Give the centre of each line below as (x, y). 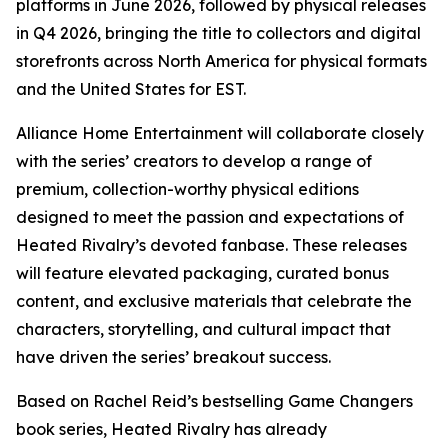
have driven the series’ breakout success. (173, 357)
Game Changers (350, 401)
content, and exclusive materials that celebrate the (214, 301)
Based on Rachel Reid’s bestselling (152, 401)
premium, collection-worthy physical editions (187, 189)
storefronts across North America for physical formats (221, 61)
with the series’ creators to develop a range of (194, 161)
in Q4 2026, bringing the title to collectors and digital (218, 33)
